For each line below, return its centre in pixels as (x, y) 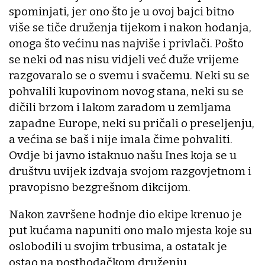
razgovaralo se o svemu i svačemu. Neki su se (129, 75)
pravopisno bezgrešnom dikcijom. (100, 187)
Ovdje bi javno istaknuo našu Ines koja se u (123, 155)
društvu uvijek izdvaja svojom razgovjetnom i (130, 171)
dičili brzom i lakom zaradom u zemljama (120, 107)
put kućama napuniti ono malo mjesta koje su (130, 230)
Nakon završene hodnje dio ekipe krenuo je (125, 214)
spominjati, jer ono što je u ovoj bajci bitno (122, 11)
